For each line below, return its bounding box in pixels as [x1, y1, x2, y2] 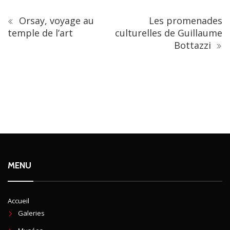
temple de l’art [8, 26, 73, 39]
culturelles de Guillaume [115, 26, 222, 39]
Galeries [18, 208, 45, 218]
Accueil [8, 196, 29, 205]
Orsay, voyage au [16, 14, 94, 27]
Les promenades [149, 14, 222, 27]
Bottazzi [174, 39, 214, 51]
